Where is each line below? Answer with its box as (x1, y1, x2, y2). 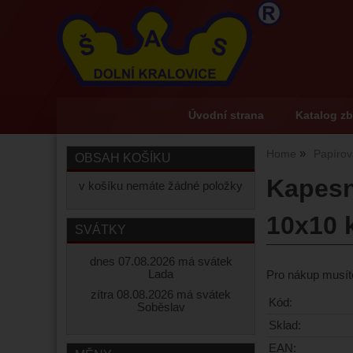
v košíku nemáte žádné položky (79, 180, 243, 192)
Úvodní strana (188, 110, 264, 121)
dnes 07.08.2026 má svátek (89, 255, 232, 268)
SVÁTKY (75, 222, 126, 236)
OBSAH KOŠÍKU (75, 150, 171, 165)
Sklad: (269, 318, 301, 332)
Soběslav (136, 301, 185, 314)
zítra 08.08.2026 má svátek (91, 288, 231, 301)
